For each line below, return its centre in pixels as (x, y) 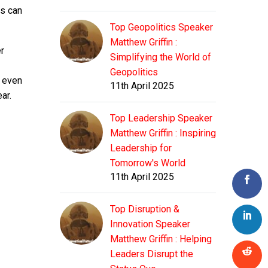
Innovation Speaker (150, 224)
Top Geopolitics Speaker (162, 28)
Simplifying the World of (161, 57)
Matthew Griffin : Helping (161, 239)
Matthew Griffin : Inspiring (163, 133)
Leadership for (141, 148)
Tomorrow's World (148, 163)
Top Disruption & (145, 209)
